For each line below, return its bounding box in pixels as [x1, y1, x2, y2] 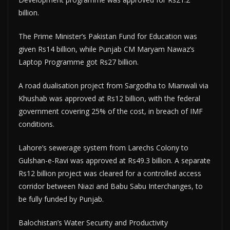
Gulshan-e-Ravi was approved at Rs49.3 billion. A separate [18, 156, 210, 166]
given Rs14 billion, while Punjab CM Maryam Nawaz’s [18, 44, 195, 54]
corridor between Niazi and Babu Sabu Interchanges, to [18, 181, 203, 191]
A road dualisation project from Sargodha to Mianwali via [18, 81, 208, 91]
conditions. [18, 119, 54, 129]
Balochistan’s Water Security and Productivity [18, 218, 168, 228]
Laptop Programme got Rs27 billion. [18, 57, 139, 67]
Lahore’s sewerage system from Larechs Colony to [18, 143, 188, 153]
